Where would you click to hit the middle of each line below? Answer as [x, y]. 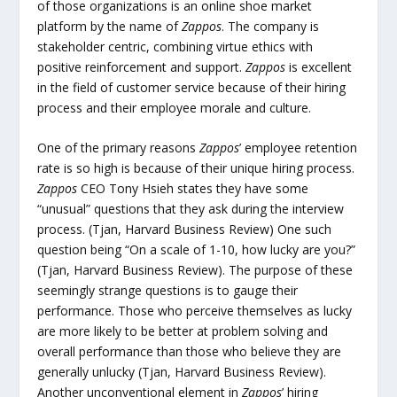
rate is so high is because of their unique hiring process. [196, 168]
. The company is [271, 26]
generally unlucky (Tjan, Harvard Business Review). [182, 372]
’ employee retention [299, 148]
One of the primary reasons [119, 148]
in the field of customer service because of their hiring [192, 87]
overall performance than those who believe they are [190, 352]
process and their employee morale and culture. [176, 108]
